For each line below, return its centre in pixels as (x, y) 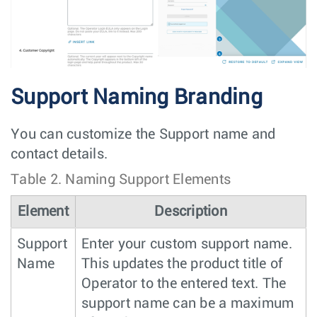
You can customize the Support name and (143, 134)
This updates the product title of (182, 264)
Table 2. (38, 179)
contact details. (59, 154)
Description (191, 211)
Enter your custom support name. (187, 244)
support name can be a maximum (188, 303)
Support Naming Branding (137, 97)
